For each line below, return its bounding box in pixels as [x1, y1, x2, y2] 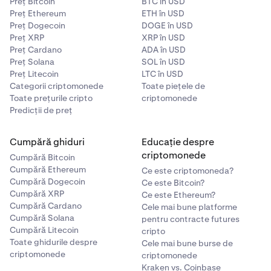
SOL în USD [142, 56, 185, 67]
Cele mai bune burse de [142, 237, 233, 249]
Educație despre [142, 135, 214, 148]
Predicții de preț [10, 104, 73, 116]
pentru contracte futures [142, 213, 240, 224]
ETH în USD [142, 7, 184, 19]
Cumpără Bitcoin [10, 151, 75, 163]
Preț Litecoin [10, 68, 59, 79]
